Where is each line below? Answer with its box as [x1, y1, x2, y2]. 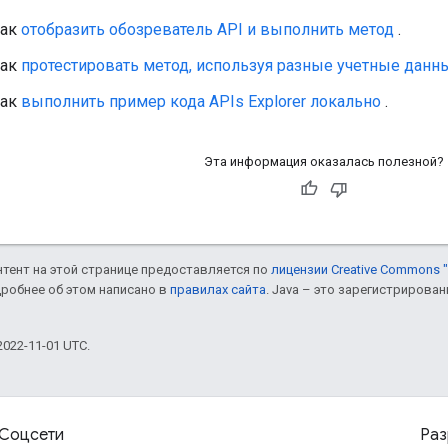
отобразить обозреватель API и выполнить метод [21, 20, 394, 40]
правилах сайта [170, 282, 266, 298]
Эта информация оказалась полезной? [203, 154, 444, 170]
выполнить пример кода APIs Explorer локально [21, 92, 381, 112]
